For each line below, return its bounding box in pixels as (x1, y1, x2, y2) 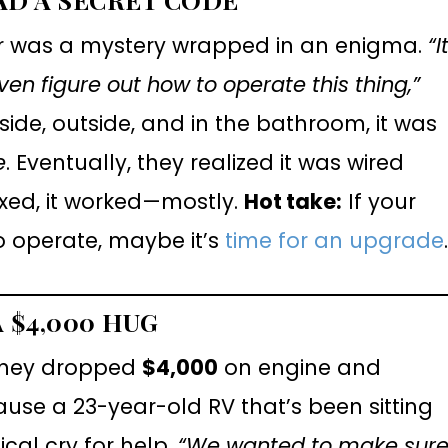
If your (342, 186, 417, 216)
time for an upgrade (225, 225, 445, 255)
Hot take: (244, 186, 343, 216)
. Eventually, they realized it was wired (6, 147, 405, 177)
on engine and (218, 353, 382, 383)
